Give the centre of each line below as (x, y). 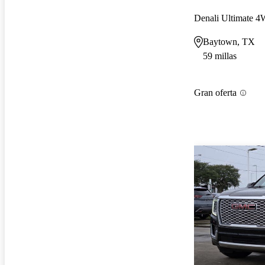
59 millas (220, 56)
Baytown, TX (229, 41)
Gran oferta (215, 93)
